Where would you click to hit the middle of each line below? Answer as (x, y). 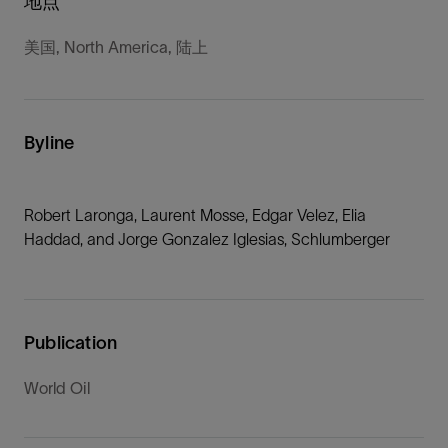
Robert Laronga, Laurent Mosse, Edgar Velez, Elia (195, 214)
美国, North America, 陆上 (116, 46)
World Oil (57, 387)
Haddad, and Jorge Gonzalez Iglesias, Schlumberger (207, 238)
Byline (49, 142)
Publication (71, 342)
